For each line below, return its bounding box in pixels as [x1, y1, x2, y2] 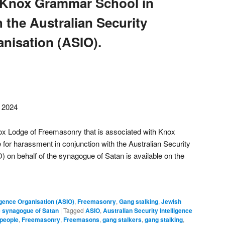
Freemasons [63, 214, 99, 224]
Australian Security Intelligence [103, 205, 192, 215]
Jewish [161, 196, 181, 206]
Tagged [63, 205, 84, 214]
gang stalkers [102, 214, 142, 224]
